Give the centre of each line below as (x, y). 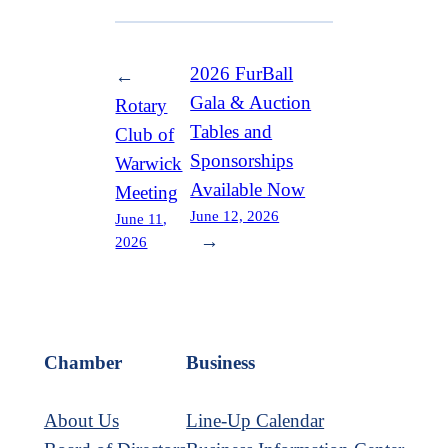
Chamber (82, 363)
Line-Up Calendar (255, 421)
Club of (145, 135)
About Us (81, 421)
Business (221, 363)
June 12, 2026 (235, 216)
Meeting (147, 193)
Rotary (141, 106)
